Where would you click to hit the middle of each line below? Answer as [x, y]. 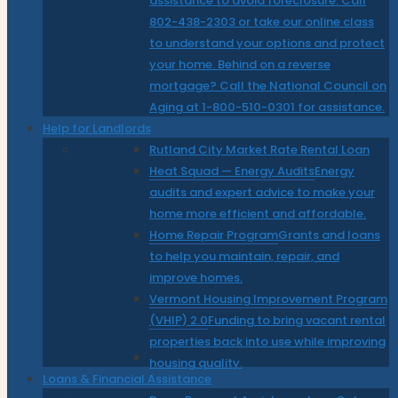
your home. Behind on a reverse [240, 64]
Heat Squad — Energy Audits [232, 171]
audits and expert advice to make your [262, 192]
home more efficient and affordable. [258, 213]
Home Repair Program [214, 235]
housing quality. [196, 362]
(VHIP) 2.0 [179, 320]
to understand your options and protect [267, 43]
